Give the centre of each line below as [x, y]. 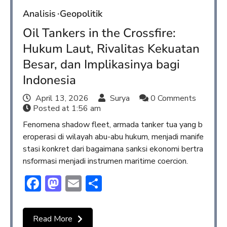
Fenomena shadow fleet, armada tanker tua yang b [113, 125]
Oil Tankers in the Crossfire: [99, 33]
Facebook [74, 183]
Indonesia [49, 80]
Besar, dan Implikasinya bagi [101, 65]
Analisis [39, 14]
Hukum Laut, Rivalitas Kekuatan [111, 49]
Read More [53, 219]
